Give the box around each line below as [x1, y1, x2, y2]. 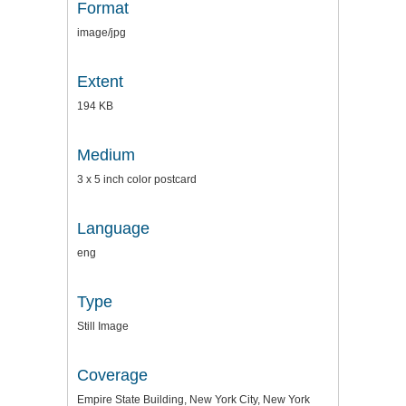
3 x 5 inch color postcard [77, 173, 197, 187]
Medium [77, 146, 135, 165]
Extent [77, 72, 123, 92]
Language [77, 219, 150, 238]
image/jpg [77, 26, 126, 40]
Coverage [77, 366, 148, 385]
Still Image [77, 320, 129, 333]
